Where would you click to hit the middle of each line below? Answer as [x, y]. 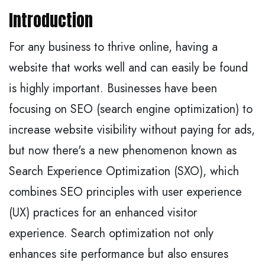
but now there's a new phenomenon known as [123, 150]
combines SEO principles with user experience [125, 192]
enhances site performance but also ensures [119, 254]
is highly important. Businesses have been [113, 88]
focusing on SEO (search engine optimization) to [131, 109]
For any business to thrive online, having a [113, 47]
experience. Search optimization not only [111, 233]
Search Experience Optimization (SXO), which [124, 171]
